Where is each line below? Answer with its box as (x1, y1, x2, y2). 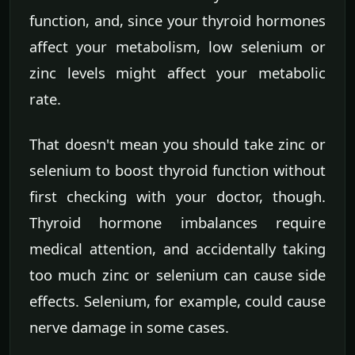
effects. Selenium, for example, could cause (29, 291, 326, 311)
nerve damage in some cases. (29, 317, 229, 338)
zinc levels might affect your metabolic (29, 63, 326, 83)
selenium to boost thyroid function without (29, 160, 326, 181)
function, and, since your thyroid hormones (29, 10, 326, 31)
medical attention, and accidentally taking (29, 239, 326, 259)
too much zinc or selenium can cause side (29, 265, 326, 285)
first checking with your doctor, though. (29, 186, 326, 207)
